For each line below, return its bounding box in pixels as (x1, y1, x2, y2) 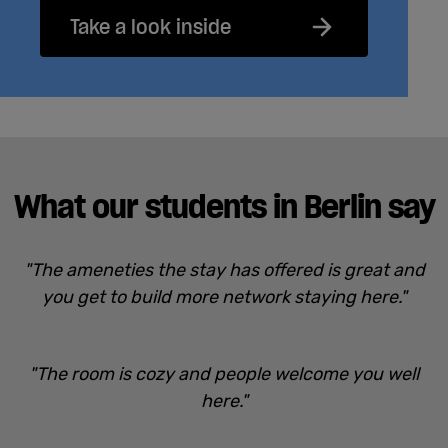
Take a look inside (70, 13, 231, 40)
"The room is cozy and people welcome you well (29, 362, 419, 385)
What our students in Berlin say (13, 185, 435, 227)
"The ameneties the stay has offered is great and (23, 258, 425, 281)
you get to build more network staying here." (41, 285, 407, 308)
